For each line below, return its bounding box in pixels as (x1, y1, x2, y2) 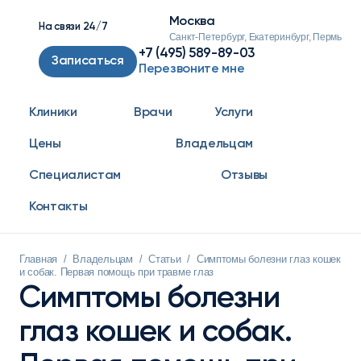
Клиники (29, 106, 77, 119)
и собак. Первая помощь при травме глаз (19, 266, 214, 278)
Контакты (29, 201, 88, 214)
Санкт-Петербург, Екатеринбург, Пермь (168, 31, 342, 43)
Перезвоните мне (139, 63, 245, 76)
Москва (168, 15, 215, 28)
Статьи (148, 253, 181, 265)
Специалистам (29, 169, 122, 182)
